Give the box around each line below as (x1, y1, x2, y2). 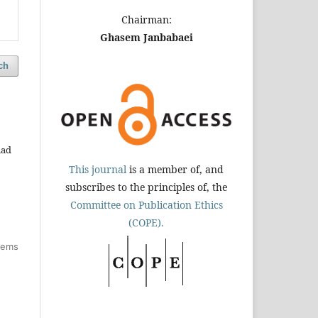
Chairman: (121, 12, 172, 26)
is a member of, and (126, 162, 224, 176)
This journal (69, 162, 126, 176)
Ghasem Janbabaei (99, 30, 193, 44)
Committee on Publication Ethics (70, 197, 223, 212)
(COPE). (128, 215, 164, 229)
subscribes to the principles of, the (65, 180, 227, 194)
